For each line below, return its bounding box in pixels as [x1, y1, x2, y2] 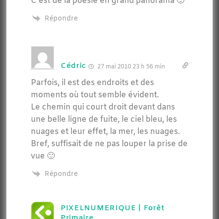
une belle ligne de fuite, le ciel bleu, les [30, 114, 177, 125]
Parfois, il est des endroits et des [30, 78, 154, 88]
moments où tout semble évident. [30, 90, 159, 101]
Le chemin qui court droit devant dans [30, 102, 175, 113]
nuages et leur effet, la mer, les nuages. [30, 127, 180, 137]
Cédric [60, 61, 87, 71]
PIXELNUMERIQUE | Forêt [60, 203, 165, 214]
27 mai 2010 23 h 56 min [96, 63, 166, 71]
